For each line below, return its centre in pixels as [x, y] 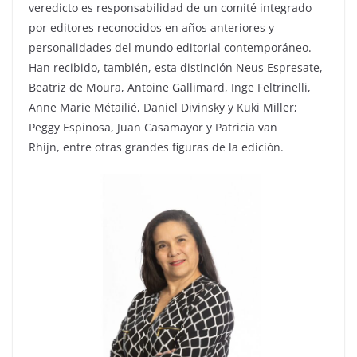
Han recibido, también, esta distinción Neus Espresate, [176, 67]
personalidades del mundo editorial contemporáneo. [170, 47]
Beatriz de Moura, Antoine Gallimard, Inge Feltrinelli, [170, 87]
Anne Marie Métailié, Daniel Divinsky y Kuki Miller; [163, 107]
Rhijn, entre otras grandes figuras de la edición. [156, 147]
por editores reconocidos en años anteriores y [151, 27]
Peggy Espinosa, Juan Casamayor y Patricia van [153, 127]
